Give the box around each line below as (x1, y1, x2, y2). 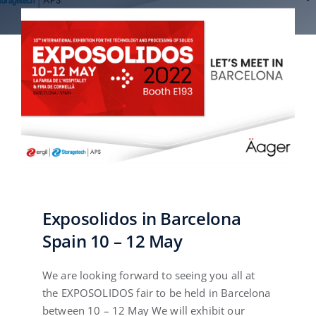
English (260, 36, 299, 51)
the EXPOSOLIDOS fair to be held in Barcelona (42, 286, 271, 300)
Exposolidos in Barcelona (42, 207, 241, 231)
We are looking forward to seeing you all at (42, 268, 255, 283)
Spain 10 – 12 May (42, 229, 183, 253)
